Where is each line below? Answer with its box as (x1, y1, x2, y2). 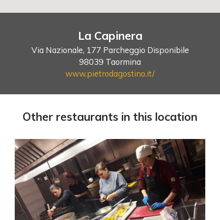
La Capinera (78, 28, 142, 43)
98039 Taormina (79, 56, 141, 67)
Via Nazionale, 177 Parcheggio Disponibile (31, 44, 189, 55)
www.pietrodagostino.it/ (65, 68, 155, 79)
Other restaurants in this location (23, 109, 197, 124)
